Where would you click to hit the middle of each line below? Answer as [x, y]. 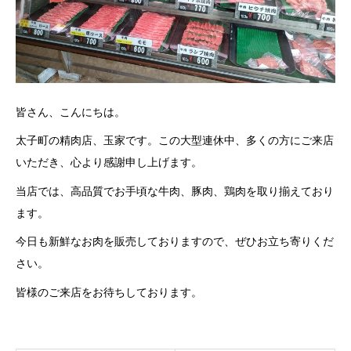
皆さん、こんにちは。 [71, 112]
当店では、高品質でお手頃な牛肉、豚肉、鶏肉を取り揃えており [175, 190]
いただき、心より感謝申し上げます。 [109, 162]
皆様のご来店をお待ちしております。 [109, 291]
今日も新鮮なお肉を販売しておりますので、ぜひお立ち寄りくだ [175, 241]
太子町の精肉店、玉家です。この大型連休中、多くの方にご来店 [175, 140]
